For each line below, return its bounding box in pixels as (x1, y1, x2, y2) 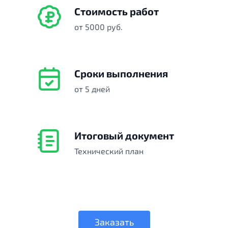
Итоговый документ (74, 129, 174, 142)
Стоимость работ (74, 5, 159, 18)
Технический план (74, 146, 144, 156)
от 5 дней (74, 84, 110, 94)
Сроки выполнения (74, 67, 168, 80)
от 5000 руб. (74, 22, 123, 32)
